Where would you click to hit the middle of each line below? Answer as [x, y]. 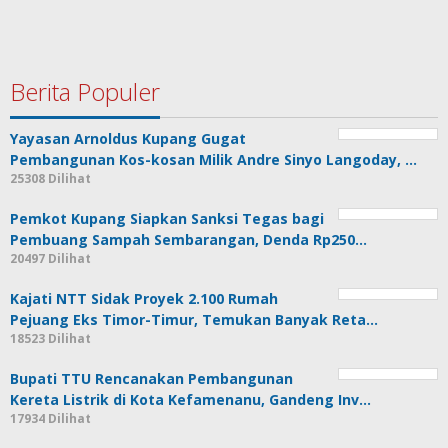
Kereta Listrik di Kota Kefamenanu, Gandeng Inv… [190, 399]
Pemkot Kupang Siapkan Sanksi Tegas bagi [167, 218]
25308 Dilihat [50, 178]
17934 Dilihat [50, 418]
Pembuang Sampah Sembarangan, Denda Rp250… [188, 239]
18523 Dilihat [50, 338]
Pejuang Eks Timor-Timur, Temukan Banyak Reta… [194, 319]
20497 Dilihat [50, 258]
